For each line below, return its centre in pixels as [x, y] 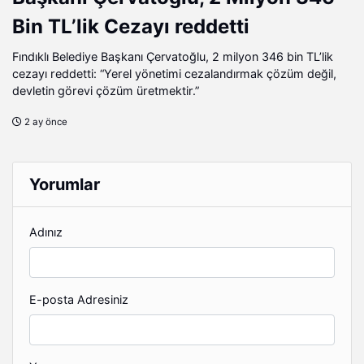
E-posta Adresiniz [79, 299]
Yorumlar [65, 184]
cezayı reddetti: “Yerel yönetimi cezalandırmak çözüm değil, [174, 73]
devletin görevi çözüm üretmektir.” [106, 90]
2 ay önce [45, 121]
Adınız [46, 232]
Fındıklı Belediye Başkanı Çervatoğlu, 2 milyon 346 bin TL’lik [173, 56]
